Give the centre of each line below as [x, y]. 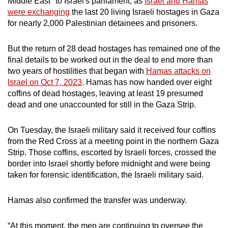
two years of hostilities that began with [77, 71]
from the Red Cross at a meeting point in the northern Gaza [113, 141]
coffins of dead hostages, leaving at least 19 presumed [105, 94]
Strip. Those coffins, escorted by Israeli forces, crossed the [112, 153]
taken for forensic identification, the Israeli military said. [106, 175]
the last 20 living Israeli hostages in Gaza [145, 12]
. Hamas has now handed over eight [147, 82]
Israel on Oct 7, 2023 [45, 82]
